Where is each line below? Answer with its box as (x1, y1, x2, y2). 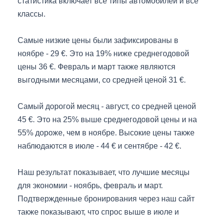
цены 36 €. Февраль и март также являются (18, 63, 175, 71)
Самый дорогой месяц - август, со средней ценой (18, 102, 196, 111)
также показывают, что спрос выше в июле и (18, 208, 179, 217)
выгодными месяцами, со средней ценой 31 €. (18, 76, 186, 85)
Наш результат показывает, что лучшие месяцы (18, 168, 190, 177)
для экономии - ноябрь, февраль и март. (18, 181, 163, 190)
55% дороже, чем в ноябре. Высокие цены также (18, 129, 195, 137)
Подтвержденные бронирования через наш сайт (18, 195, 195, 203)
